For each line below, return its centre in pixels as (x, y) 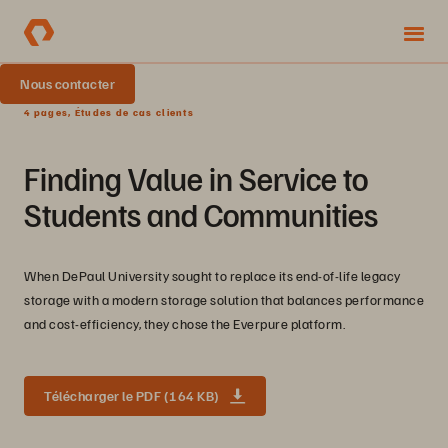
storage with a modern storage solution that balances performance (224, 299)
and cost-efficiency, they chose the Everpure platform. (184, 323)
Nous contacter (67, 83)
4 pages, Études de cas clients (109, 112)
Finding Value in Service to (196, 178)
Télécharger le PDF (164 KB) (132, 395)
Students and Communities (201, 214)
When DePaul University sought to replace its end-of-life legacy (212, 275)
